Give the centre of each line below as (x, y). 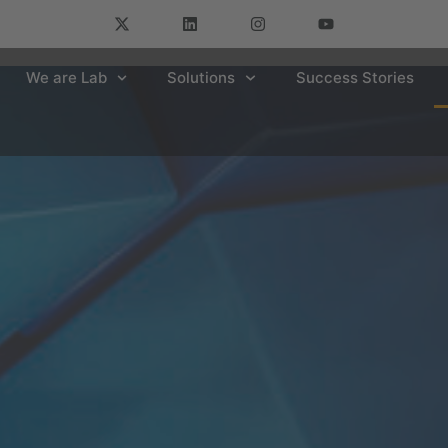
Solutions (201, 77)
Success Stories (354, 77)
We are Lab (66, 77)
